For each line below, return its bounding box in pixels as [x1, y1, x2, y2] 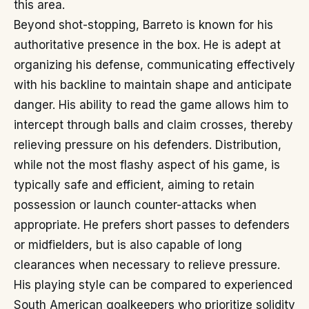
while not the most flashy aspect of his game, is [14, 158, 280, 172]
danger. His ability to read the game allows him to [14, 98, 288, 112]
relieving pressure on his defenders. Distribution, [14, 138, 281, 152]
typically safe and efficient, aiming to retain [14, 178, 255, 192]
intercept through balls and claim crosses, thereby [14, 118, 293, 132]
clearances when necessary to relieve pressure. [14, 258, 280, 272]
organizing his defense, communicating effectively [14, 58, 295, 72]
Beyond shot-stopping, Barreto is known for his [14, 18, 273, 32]
